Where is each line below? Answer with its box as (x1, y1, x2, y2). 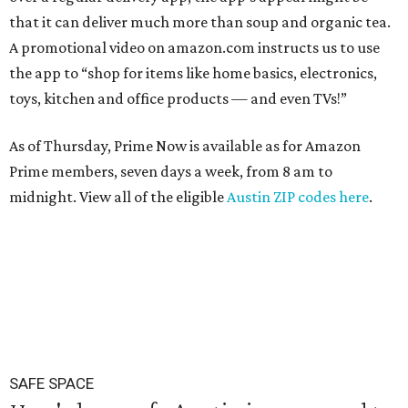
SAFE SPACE (9, 374, 94, 393)
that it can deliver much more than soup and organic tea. (9, 13, 391, 31)
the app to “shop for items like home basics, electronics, (9, 64, 377, 82)
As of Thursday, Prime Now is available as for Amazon (9, 137, 361, 155)
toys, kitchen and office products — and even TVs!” (9, 89, 347, 107)
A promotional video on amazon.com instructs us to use (9, 38, 380, 56)
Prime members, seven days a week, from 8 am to (9, 162, 332, 180)
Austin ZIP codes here (227, 188, 369, 206)
